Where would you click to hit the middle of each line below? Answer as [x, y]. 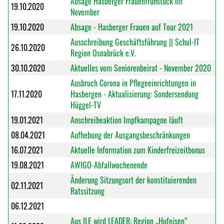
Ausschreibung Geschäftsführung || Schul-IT [135, 42]
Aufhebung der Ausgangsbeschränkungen [130, 135]
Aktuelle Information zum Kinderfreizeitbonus [137, 150]
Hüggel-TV [85, 105]
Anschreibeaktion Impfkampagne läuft [126, 120]
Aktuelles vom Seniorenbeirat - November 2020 [140, 68]
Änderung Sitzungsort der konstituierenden [133, 180]
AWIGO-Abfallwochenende [109, 165]
